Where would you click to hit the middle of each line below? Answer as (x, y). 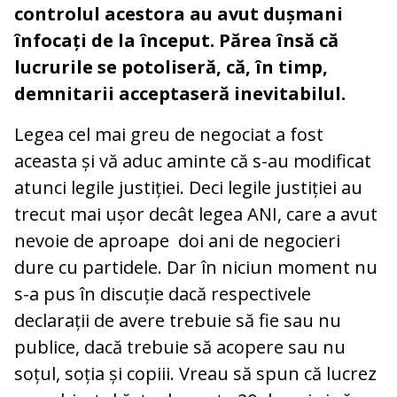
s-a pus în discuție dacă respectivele (163, 293)
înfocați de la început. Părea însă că (176, 40)
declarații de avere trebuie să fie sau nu (178, 320)
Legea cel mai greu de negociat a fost (169, 134)
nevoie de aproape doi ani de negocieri (177, 240)
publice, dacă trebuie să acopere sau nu (180, 346)
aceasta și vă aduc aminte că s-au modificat (193, 160)
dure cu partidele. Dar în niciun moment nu (196, 267)
